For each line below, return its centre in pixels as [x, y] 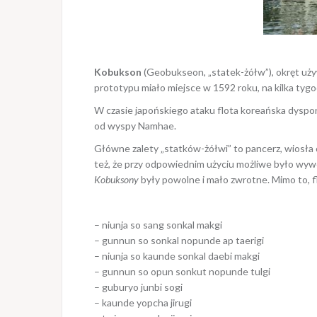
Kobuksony [116, 179]
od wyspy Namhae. [135, 125]
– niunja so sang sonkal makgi [158, 224]
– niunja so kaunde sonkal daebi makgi [177, 255]
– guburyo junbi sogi [138, 287]
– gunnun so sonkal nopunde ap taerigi [179, 240]
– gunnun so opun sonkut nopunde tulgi [182, 271]
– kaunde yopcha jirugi [143, 302]
